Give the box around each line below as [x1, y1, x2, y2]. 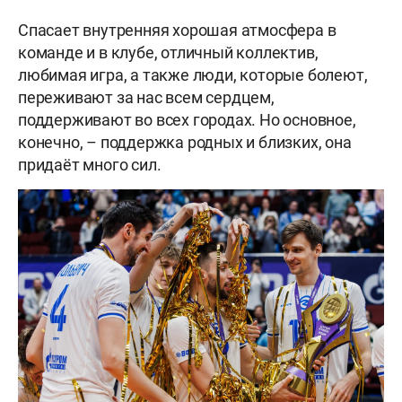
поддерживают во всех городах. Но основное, [18, 110, 356, 130]
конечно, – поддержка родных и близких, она [18, 133, 352, 153]
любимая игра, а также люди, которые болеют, [18, 66, 368, 85]
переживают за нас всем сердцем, [18, 88, 275, 108]
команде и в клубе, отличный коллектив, [18, 43, 319, 63]
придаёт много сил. [18, 155, 162, 175]
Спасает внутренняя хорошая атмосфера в [18, 21, 336, 40]
